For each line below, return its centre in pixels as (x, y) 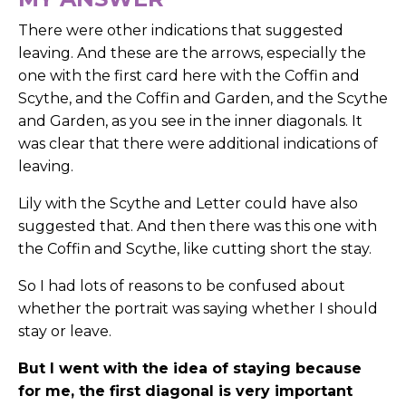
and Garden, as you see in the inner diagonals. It (190, 121)
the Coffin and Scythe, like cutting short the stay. (195, 249)
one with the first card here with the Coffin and (189, 76)
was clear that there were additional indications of (198, 144)
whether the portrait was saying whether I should (198, 309)
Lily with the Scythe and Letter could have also (188, 204)
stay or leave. (65, 332)
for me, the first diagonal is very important (185, 391)
